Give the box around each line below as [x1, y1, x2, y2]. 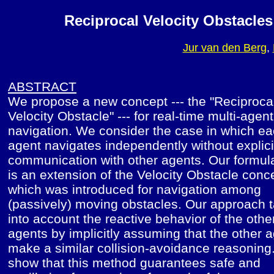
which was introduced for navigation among [8, 182, 261, 196]
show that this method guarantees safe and [8, 255, 261, 270]
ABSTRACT [8, 79, 76, 94]
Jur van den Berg [182, 41, 267, 54]
